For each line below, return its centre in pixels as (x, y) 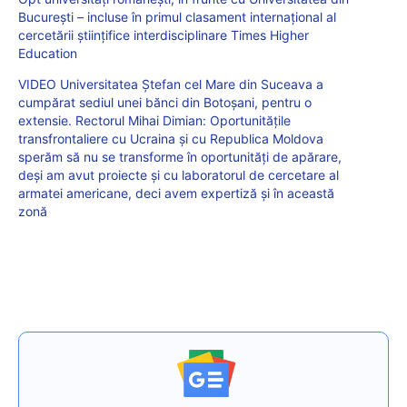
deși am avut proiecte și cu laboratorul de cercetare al (179, 174)
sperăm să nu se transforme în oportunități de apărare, (180, 156)
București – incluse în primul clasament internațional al (177, 16)
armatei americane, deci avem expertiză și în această (176, 193)
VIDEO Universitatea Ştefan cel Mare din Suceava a (171, 84)
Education (48, 53)
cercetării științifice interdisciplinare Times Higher (164, 35)
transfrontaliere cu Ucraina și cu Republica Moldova (171, 138)
